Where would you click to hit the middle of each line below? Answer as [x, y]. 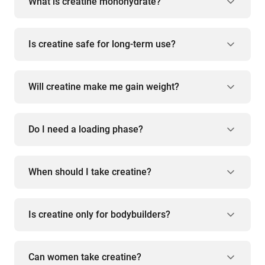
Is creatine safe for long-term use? [102, 44]
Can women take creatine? [85, 257]
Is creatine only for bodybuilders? [99, 215]
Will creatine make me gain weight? [104, 87]
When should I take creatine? [90, 172]
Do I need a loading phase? [86, 130]
